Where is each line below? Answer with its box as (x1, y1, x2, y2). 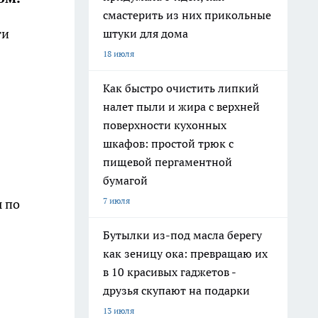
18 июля (103, 48, 134, 59)
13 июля (103, 305, 134, 316)
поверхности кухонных (103, 118, 226, 132)
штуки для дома (103, 26, 188, 40)
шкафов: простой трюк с (103, 136, 234, 150)
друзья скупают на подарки (103, 283, 250, 297)
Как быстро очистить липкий (103, 81, 259, 95)
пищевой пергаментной (103, 155, 232, 169)
